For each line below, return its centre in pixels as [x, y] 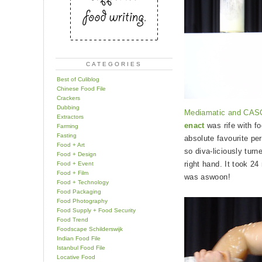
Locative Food [76, 257]
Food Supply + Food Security [96, 210]
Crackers [68, 98]
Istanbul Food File [81, 247]
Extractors [70, 116]
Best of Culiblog [78, 79]
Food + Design [77, 154]
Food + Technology [83, 182]
